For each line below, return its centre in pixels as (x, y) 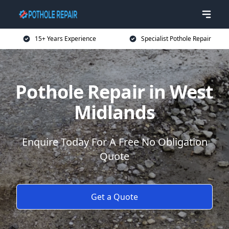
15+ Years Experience (65, 39)
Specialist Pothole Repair (176, 39)
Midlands (114, 112)
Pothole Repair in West (114, 92)
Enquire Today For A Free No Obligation (114, 142)
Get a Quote (114, 197)
